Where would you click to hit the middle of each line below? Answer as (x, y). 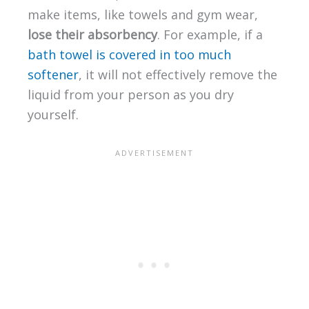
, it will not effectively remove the (178, 74)
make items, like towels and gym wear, (142, 14)
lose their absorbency (92, 34)
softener (53, 74)
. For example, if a (210, 34)
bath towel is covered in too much (129, 54)
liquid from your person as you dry (130, 94)
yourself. (53, 114)
